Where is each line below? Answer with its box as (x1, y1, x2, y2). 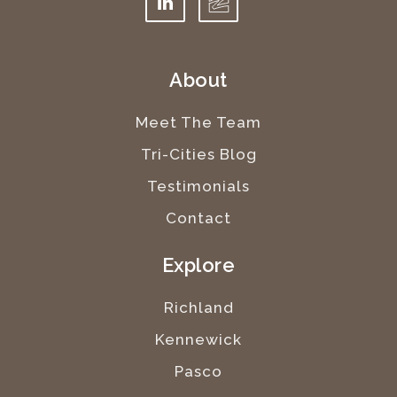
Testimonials (147, 176, 250, 195)
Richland (163, 298, 234, 316)
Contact (166, 208, 231, 227)
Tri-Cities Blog (140, 144, 257, 163)
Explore (161, 253, 236, 276)
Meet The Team (136, 113, 261, 131)
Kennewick (155, 330, 242, 348)
